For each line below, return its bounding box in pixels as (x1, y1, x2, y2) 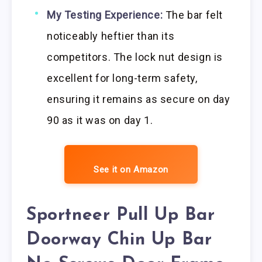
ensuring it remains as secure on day (47, 92, 230, 105)
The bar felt (163, 8, 223, 21)
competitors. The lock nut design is (47, 50, 223, 63)
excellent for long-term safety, (47, 71, 198, 84)
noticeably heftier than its (47, 29, 175, 42)
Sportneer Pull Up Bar (26, 206, 215, 225)
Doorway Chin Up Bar (26, 231, 212, 250)
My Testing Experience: (47, 8, 163, 21)
